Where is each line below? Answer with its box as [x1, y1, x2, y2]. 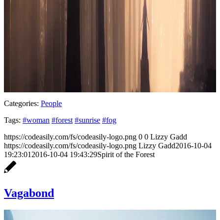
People [41, 99, 62, 108]
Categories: [4, 99, 39, 108]
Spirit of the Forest [97, 150, 155, 159]
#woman [23, 115, 50, 124]
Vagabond [4, 186, 54, 199]
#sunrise [75, 115, 100, 124]
